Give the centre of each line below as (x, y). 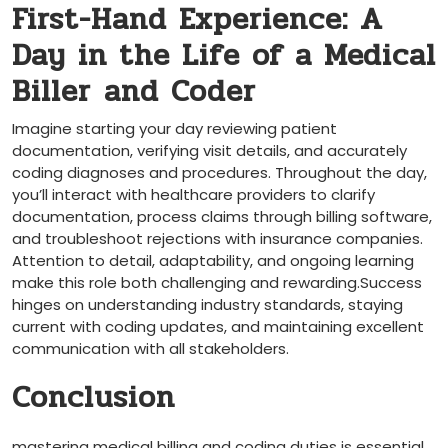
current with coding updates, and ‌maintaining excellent (218, 327)
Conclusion (93, 398)
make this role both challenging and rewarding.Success (217, 283)
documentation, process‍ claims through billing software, (222, 217)
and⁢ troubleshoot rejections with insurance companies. (217, 239)
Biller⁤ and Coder (134, 92)
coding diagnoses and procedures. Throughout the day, (219, 173)
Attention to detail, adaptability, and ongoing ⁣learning (213, 261)
